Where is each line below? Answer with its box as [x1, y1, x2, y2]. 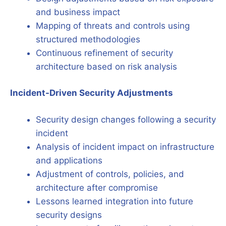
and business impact [36, 7, 120, 17]
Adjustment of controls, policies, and [36, 168, 184, 179]
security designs [36, 209, 102, 220]
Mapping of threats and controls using [36, 20, 190, 31]
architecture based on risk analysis [36, 61, 177, 72]
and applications [36, 155, 102, 165]
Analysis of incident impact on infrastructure [36, 141, 214, 152]
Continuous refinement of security [36, 47, 173, 58]
